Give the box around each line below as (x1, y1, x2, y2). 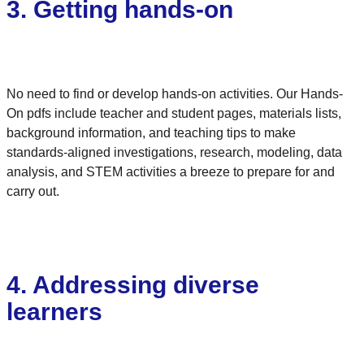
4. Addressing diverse (6, 271, 259, 298)
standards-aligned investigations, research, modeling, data (6, 145, 342, 159)
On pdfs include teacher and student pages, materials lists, (6, 106, 341, 120)
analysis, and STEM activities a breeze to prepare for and (6, 164, 335, 179)
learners (6, 297, 102, 325)
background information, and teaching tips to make (6, 125, 296, 140)
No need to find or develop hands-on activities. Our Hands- (6, 86, 343, 101)
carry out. (6, 184, 59, 198)
